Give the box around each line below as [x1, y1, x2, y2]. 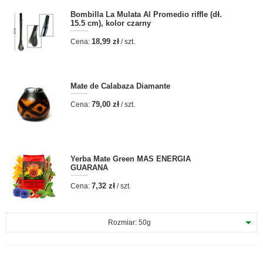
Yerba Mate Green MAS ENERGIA [70, 154, 191, 163]
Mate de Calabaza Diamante [70, 82, 170, 90]
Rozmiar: [107, 218, 139, 227]
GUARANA [70, 163, 108, 172]
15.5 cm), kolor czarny [70, 19, 151, 28]
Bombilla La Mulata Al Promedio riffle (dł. [70, 10, 222, 19]
